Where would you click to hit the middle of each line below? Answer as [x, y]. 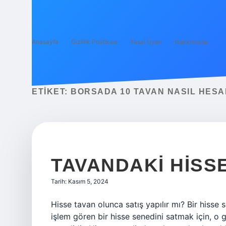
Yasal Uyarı [146, 42]
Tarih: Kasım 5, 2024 [80, 181]
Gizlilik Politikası [94, 42]
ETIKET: [51, 92]
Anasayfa [45, 42]
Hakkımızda [191, 42]
